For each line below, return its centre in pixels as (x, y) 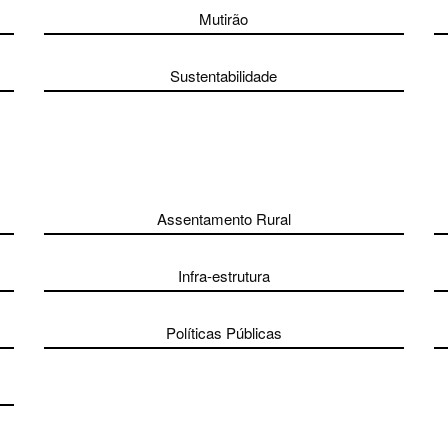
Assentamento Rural (223, 218)
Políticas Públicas (223, 332)
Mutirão (224, 18)
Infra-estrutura (223, 275)
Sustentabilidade (224, 75)
